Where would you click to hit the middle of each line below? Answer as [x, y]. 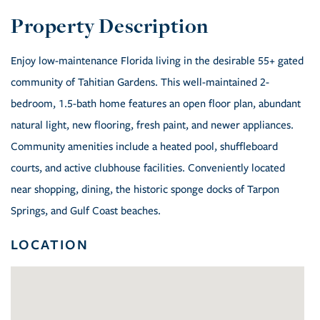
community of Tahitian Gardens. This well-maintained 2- [140, 82]
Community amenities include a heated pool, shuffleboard [144, 147]
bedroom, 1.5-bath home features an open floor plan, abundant [156, 104]
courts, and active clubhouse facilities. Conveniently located [148, 168]
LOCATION [50, 245]
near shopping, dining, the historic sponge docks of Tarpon [145, 190]
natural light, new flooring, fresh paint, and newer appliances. [152, 125]
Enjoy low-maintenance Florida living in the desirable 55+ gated [157, 61]
